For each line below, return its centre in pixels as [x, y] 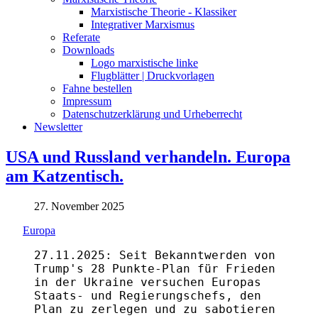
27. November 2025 [79, 206]
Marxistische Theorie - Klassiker [164, 11]
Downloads [88, 50]
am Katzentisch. [65, 176]
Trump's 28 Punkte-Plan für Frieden [155, 268]
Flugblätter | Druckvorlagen [153, 75]
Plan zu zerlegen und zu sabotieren [155, 309]
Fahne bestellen [97, 88]
